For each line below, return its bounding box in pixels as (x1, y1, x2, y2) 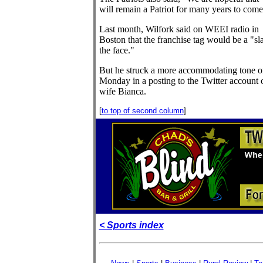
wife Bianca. (99, 86, 146, 96)
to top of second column (101, 106, 184, 115)
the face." (99, 45, 134, 55)
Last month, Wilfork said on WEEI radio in (99, 24, 259, 34)
